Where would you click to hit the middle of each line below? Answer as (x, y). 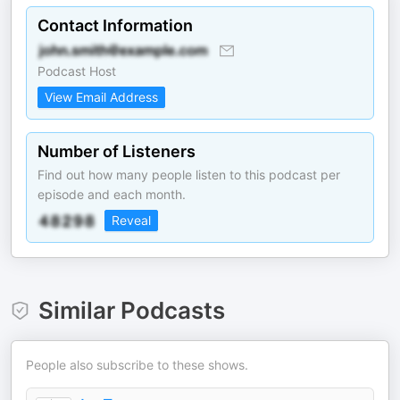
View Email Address (101, 97)
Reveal (131, 220)
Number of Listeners (117, 151)
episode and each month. (112, 194)
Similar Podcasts (131, 310)
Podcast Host (77, 71)
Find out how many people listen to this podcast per (189, 175)
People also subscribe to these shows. (137, 365)
